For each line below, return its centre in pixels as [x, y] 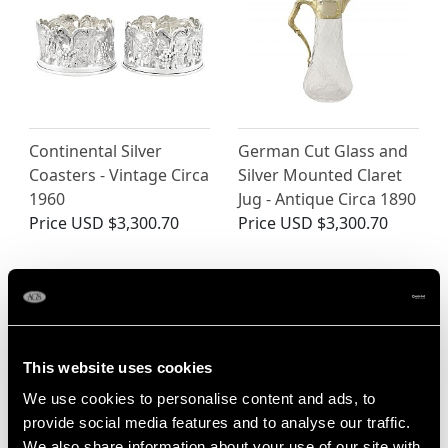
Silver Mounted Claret [320, 175]
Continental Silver [95, 151]
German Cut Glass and [323, 151]
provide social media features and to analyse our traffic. [217, 422]
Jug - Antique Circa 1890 [327, 199]
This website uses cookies [118, 367]
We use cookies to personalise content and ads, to [199, 398]
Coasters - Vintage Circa [119, 175]
